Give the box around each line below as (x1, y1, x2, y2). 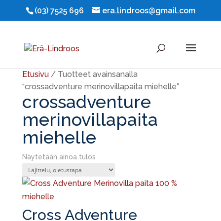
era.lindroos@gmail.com (102, 6, 195, 15)
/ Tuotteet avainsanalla (48, 70, 138, 79)
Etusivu (22, 70, 49, 79)
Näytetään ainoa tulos (22, 153, 96, 161)
